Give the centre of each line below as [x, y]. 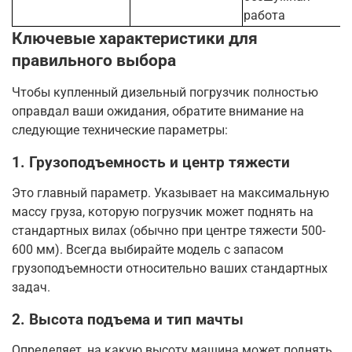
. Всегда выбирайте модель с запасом [172, 250]
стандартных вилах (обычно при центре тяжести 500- [169, 231]
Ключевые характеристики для [135, 38]
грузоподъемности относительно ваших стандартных [170, 269]
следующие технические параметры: [120, 130]
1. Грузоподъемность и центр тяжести [151, 163]
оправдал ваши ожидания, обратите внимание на [158, 112]
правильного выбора [94, 60]
